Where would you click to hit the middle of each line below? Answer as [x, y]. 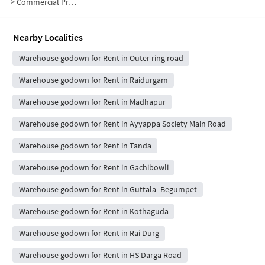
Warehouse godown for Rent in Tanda [85, 145]
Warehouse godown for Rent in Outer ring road [101, 58]
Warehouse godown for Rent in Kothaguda [93, 211]
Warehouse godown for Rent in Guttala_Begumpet [108, 189]
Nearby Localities [48, 37]
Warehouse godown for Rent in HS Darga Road [100, 255]
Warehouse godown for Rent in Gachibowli [93, 167]
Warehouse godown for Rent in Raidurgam [93, 80]
